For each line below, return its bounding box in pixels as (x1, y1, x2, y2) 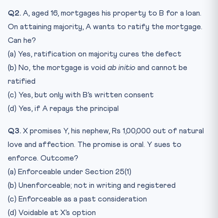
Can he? (8, 36, 36, 44)
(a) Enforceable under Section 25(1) (8, 167, 131, 176)
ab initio (108, 63, 135, 72)
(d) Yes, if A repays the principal (8, 104, 119, 112)
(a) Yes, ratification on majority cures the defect (8, 50, 182, 58)
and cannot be (135, 63, 187, 72)
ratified (8, 77, 36, 85)
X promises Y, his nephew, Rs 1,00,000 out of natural (21, 127, 204, 135)
